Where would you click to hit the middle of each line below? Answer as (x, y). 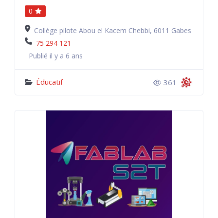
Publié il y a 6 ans (56, 56)
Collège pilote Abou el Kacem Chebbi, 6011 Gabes (113, 30)
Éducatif (49, 82)
